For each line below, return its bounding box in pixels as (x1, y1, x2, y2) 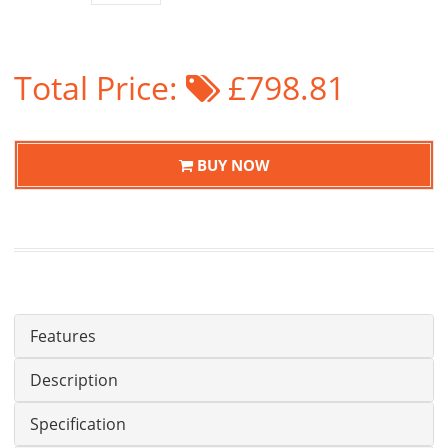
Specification (30, 413, 126, 435)
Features (30, 325, 96, 347)
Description (30, 369, 118, 391)
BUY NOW (192, 154, 270, 175)
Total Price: (14, 66, 186, 109)
